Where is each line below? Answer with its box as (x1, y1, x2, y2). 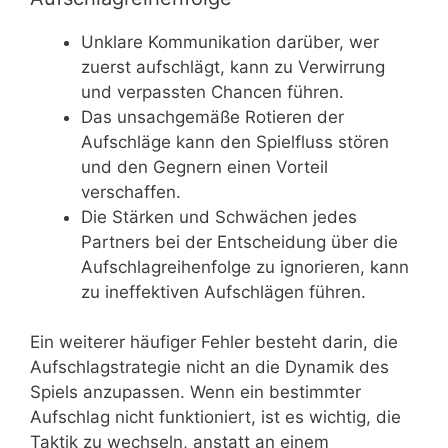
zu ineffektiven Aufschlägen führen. (81, 281, 366, 302)
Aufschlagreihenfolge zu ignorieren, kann (81, 256, 409, 277)
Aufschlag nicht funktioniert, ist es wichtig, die (30, 407, 401, 428)
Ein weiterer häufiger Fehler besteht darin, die (30, 332, 398, 353)
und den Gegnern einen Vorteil (81, 156, 328, 177)
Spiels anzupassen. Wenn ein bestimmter (30, 382, 361, 403)
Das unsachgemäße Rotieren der (81, 106, 344, 127)
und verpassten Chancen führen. (81, 81, 344, 102)
